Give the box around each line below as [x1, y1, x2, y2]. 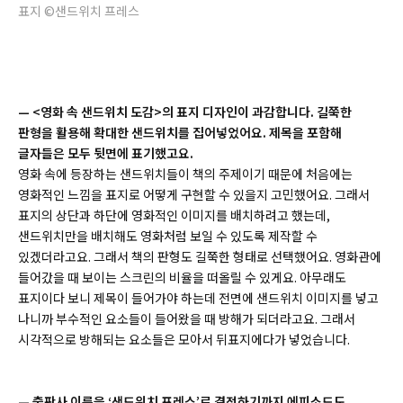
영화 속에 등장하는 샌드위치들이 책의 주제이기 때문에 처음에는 [18, 164, 353, 183]
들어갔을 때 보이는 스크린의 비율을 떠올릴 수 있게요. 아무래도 [18, 267, 346, 286]
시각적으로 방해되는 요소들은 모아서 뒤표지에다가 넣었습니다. [18, 329, 353, 348]
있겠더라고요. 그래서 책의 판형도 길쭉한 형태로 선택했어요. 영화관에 [18, 246, 381, 265]
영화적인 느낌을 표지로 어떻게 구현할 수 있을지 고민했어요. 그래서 [18, 184, 370, 203]
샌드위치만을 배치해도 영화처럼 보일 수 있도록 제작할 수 [18, 226, 318, 245]
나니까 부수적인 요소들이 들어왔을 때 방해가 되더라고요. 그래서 [18, 309, 355, 327]
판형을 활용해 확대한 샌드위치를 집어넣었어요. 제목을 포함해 [18, 122, 342, 141]
